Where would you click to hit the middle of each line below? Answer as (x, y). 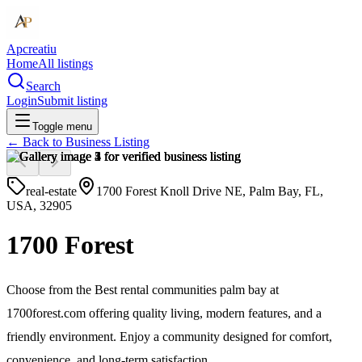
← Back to (36, 142)
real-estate (51, 191)
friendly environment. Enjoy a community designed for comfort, (169, 336)
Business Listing (107, 142)
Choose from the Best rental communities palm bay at (143, 289)
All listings (65, 63)
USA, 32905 (39, 206)
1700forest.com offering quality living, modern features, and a (164, 313)
